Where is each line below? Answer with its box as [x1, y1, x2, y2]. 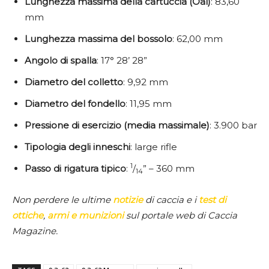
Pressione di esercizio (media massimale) [25, 119, 210, 131]
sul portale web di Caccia [124, 210, 237, 222]
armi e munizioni [47, 210, 124, 222]
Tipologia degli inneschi [25, 141, 130, 153]
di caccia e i [145, 194, 199, 206]
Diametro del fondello [25, 98, 125, 110]
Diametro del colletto [25, 76, 123, 88]
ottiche [12, 210, 43, 222]
